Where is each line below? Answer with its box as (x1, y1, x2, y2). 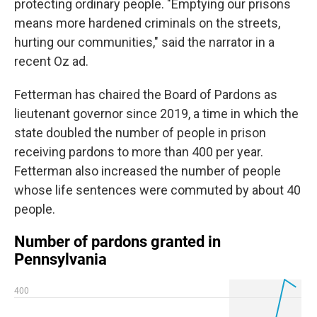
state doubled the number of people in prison (14, 125, 266, 140)
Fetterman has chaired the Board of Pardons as (14, 86, 277, 102)
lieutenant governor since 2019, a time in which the (14, 105, 299, 121)
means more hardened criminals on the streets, (14, 15, 280, 30)
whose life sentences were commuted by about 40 (14, 182, 301, 197)
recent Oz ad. (14, 53, 88, 69)
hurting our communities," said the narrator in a (14, 34, 275, 50)
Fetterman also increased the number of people (14, 163, 281, 178)
